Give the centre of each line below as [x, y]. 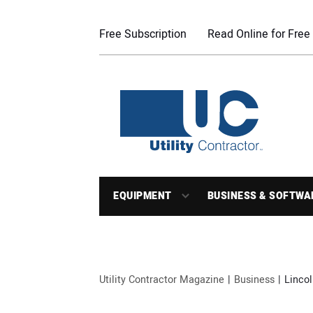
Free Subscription [143, 34]
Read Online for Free [259, 34]
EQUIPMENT [143, 196]
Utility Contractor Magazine [162, 280]
